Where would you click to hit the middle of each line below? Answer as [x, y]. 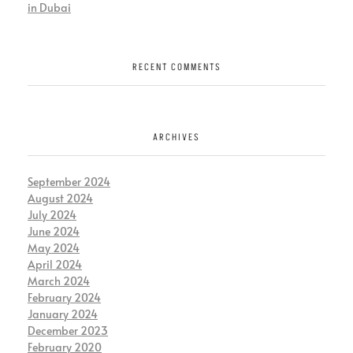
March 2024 [59, 281]
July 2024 [52, 215]
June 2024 [54, 232]
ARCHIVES [176, 137]
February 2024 [64, 298]
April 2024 [55, 265]
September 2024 [69, 182]
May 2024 [54, 248]
